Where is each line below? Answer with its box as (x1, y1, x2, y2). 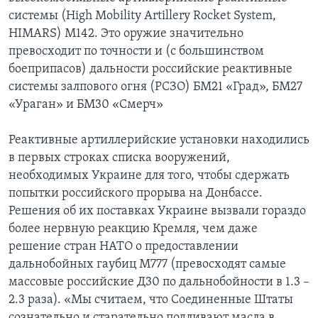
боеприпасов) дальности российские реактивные (9, 62, 292, 77)
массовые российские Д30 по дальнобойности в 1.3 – (9, 275, 309, 290)
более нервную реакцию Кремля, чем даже (9, 222, 258, 236)
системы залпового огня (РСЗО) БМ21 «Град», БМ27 (9, 80, 302, 94)
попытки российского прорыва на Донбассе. (9, 187, 263, 201)
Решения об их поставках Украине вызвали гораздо (9, 204, 306, 219)
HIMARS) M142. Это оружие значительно (9, 27, 243, 41)
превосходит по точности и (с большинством (9, 45, 264, 59)
